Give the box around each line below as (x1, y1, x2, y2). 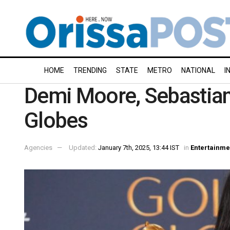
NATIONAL (181, 66, 215, 74)
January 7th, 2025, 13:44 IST (98, 143, 179, 151)
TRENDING (73, 66, 107, 74)
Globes (24, 108, 87, 133)
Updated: (69, 143, 98, 151)
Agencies (24, 143, 52, 151)
